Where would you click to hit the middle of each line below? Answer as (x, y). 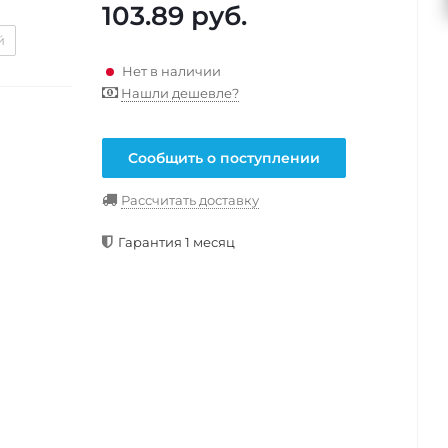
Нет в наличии (171, 70)
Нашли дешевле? (180, 93)
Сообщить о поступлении (224, 158)
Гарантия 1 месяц (176, 242)
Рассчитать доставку (190, 200)
